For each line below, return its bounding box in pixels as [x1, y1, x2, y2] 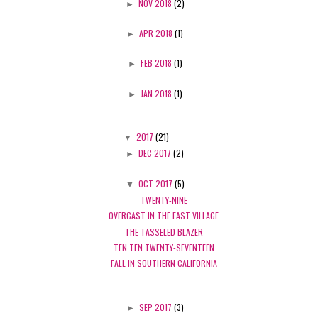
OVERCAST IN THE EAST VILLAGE [109, 209, 219, 222]
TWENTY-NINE [140, 193, 187, 206]
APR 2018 [139, 26, 175, 39]
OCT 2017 [138, 177, 175, 190]
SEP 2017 [138, 301, 174, 313]
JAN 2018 [140, 87, 174, 99]
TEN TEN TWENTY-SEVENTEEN [113, 241, 214, 254]
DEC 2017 [138, 147, 173, 160]
